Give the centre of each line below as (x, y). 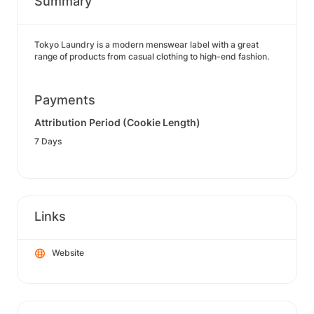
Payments (65, 100)
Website (68, 253)
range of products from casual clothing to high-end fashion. (152, 56)
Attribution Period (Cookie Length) (117, 122)
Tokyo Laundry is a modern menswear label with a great (146, 45)
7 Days (48, 141)
